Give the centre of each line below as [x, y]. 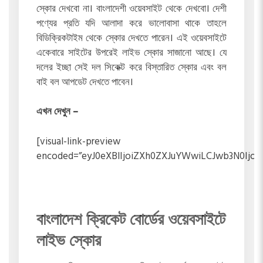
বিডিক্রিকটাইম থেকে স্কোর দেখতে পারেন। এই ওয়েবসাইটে [131, 38]
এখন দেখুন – [57, 112]
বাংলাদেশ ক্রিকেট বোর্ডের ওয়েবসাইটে [131, 219]
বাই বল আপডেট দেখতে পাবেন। [85, 82]
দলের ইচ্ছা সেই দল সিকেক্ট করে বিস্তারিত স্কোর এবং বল [131, 68]
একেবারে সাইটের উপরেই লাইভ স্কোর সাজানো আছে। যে [131, 53]
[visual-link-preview [78, 141]
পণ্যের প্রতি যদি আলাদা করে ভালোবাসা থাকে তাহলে [131, 23]
